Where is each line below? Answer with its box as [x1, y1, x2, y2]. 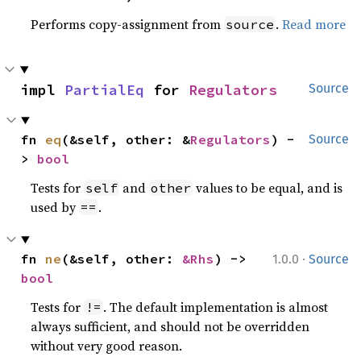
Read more [282, 15, 346, 33]
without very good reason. [31, 337, 183, 355]
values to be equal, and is [193, 179, 343, 197]
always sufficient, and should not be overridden [31, 317, 310, 335]
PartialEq [64, 81, 144, 99]
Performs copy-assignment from [31, 15, 225, 33]
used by [31, 198, 80, 216]
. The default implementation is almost [103, 298, 329, 316]
